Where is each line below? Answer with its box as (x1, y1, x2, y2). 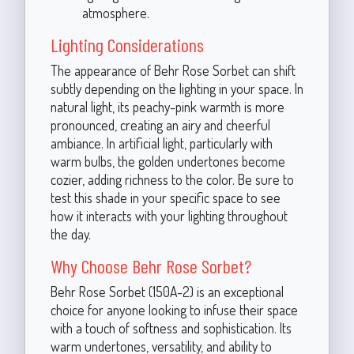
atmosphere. (81, 4, 149, 21)
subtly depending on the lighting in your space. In (50, 80, 303, 97)
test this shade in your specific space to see (50, 189, 281, 206)
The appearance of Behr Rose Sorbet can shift (50, 62, 296, 79)
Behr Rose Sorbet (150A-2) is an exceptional (50, 283, 284, 300)
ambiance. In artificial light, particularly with (50, 134, 273, 152)
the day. (50, 225, 91, 243)
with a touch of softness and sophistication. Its (50, 319, 292, 337)
